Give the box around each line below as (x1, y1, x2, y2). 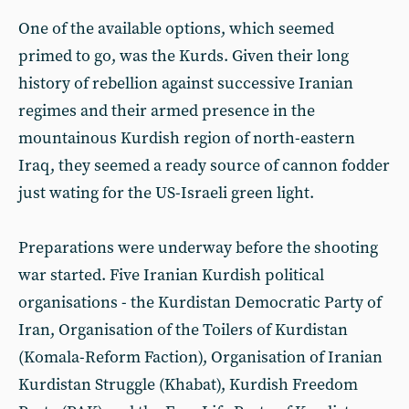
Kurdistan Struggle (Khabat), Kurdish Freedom (18, 373, 358, 395)
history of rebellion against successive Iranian (18, 72, 353, 94)
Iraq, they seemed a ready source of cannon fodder (18, 154, 390, 176)
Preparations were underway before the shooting (18, 236, 378, 258)
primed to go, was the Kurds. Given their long (18, 45, 349, 67)
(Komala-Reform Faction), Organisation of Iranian (18, 346, 383, 368)
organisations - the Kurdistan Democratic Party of (18, 291, 382, 313)
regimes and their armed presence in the (18, 100, 315, 121)
